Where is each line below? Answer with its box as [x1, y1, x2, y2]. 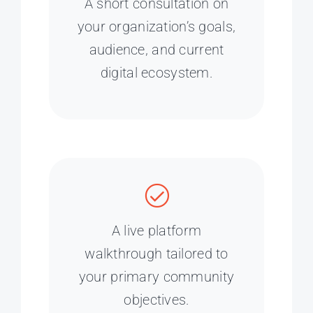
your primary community [78, 269, 235, 286]
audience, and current [89, 42, 224, 59]
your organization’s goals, [77, 19, 236, 36]
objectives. [124, 292, 189, 309]
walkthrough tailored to [85, 246, 228, 263]
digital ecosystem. [100, 65, 213, 82]
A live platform [111, 223, 202, 240]
